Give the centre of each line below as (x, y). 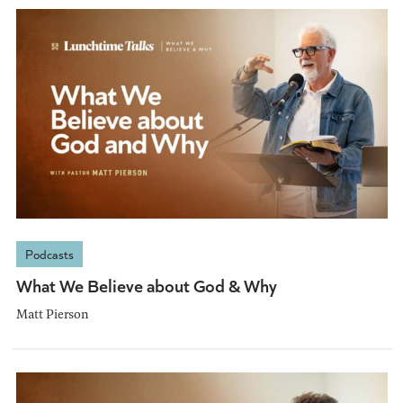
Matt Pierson (52, 313)
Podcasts (49, 254)
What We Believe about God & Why (146, 284)
